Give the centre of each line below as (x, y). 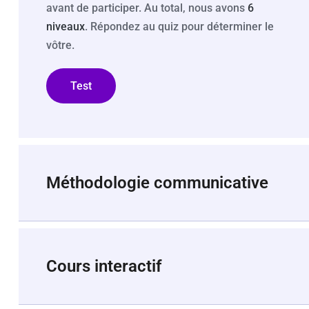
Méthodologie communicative (157, 182)
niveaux (66, 27)
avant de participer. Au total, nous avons (147, 8)
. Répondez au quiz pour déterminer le (179, 27)
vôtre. (60, 45)
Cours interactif (104, 266)
